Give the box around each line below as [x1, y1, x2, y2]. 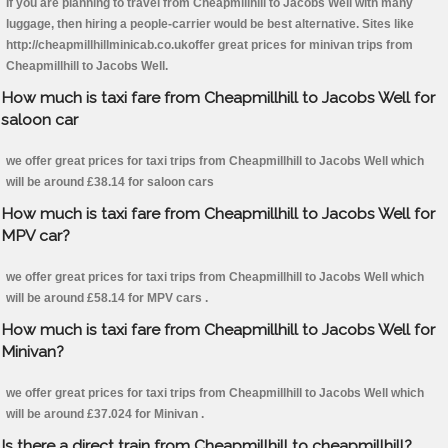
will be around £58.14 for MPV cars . [6, 291, 208, 306]
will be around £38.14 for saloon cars [6, 175, 214, 190]
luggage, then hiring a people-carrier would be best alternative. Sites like [6, 17, 414, 32]
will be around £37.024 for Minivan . [6, 407, 204, 422]
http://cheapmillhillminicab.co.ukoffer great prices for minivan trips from [6, 38, 413, 53]
